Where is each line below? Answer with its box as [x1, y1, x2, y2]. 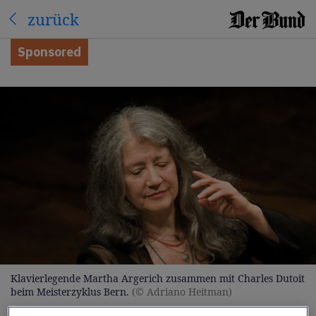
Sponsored [18, 44, 81, 60]
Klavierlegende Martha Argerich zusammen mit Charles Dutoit [11, 272, 305, 285]
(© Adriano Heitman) [132, 285, 232, 298]
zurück [28, 8, 79, 30]
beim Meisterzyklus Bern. [11, 285, 129, 298]
